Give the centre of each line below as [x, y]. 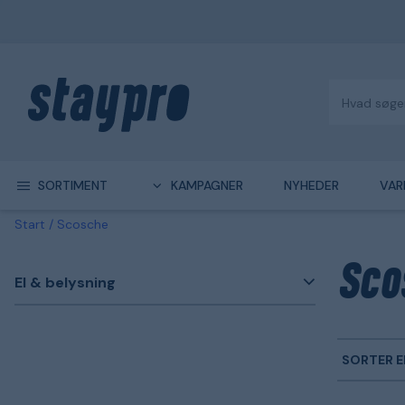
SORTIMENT [72, 185]
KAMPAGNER [207, 185]
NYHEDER [311, 185]
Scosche [83, 224]
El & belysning [65, 282]
